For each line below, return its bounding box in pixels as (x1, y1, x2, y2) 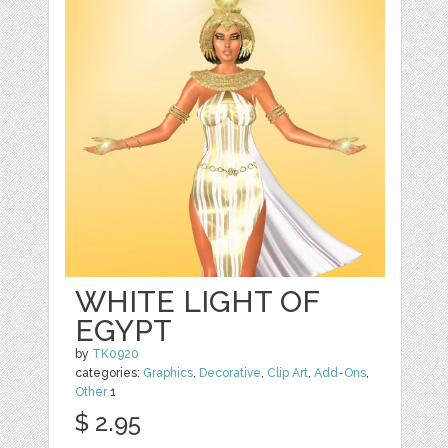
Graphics (143, 365, 194, 380)
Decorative (199, 365, 262, 380)
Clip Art (267, 365, 309, 380)
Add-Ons (314, 365, 367, 380)
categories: (75, 365, 144, 380)
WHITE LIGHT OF (75, 283, 320, 319)
